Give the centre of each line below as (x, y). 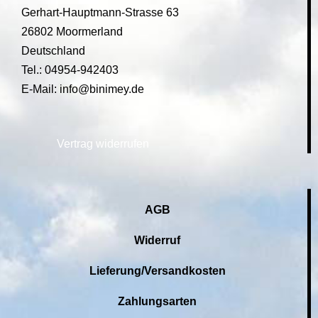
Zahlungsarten (157, 301)
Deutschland (53, 50)
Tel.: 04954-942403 (70, 70)
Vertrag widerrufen (103, 143)
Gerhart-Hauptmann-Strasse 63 (100, 12)
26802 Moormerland (72, 31)
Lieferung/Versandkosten (157, 270)
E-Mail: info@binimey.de (83, 89)
